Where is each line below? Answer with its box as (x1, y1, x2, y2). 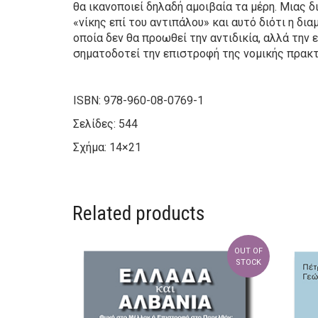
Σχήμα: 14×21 (73, 141, 141, 154)
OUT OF (234, 246, 263, 256)
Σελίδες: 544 (73, 117, 138, 131)
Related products (72, 202, 205, 225)
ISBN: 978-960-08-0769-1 (73, 94, 204, 107)
